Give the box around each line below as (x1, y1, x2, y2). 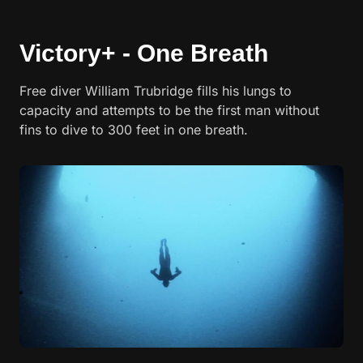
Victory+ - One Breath (19, 40, 268, 66)
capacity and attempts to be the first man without (19, 102, 319, 118)
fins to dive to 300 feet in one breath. (19, 122, 248, 138)
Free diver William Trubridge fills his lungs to (19, 83, 292, 99)
